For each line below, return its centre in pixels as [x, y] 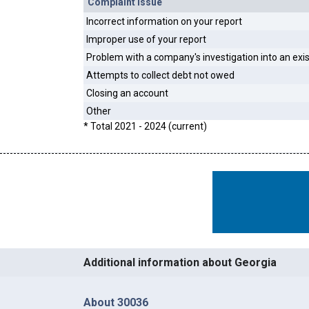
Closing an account [127, 93]
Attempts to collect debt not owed [160, 76]
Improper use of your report [146, 40]
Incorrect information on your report [164, 22]
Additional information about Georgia [180, 262]
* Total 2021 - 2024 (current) [145, 127]
